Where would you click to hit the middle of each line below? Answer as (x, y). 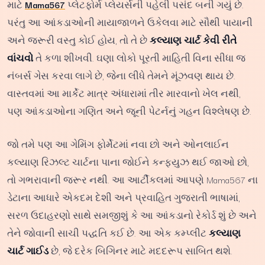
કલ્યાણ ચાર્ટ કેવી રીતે (193, 40)
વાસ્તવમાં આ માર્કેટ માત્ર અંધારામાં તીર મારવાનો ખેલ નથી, (124, 93)
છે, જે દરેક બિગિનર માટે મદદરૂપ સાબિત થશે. (140, 250)
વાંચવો (20, 58)
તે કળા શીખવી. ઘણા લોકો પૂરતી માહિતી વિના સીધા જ (139, 58)
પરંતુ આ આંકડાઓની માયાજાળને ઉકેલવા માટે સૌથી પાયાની (130, 22)
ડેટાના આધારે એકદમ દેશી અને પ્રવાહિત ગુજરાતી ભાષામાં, (124, 197)
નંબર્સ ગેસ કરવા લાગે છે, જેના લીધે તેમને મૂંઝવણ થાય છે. (121, 75)
